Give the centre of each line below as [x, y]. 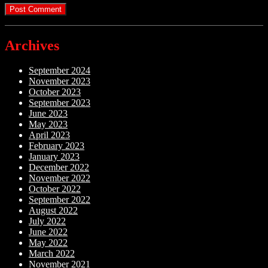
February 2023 [57, 146]
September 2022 [60, 200]
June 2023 [48, 114]
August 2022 [53, 211]
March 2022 [52, 254]
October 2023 [55, 92]
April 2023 [49, 135]
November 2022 [60, 178]
